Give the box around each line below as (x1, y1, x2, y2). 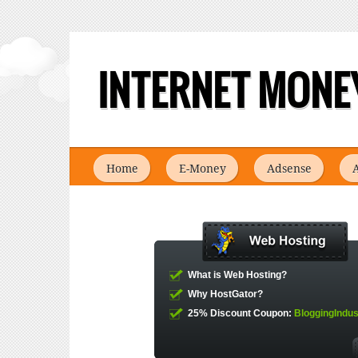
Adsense (267, 162, 312, 175)
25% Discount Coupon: (188, 308, 294, 319)
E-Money (179, 162, 226, 175)
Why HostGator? (188, 288, 263, 300)
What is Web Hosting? (188, 269, 287, 280)
